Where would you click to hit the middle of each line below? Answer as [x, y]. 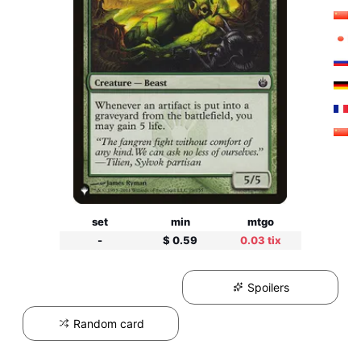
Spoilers [266, 287]
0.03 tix [261, 240]
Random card [107, 324]
